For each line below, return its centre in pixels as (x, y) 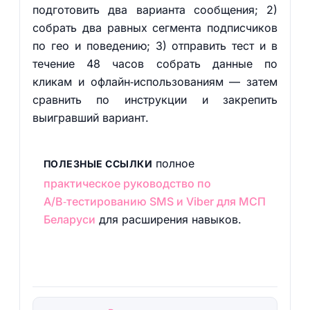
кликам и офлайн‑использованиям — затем (155, 82)
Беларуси (69, 219)
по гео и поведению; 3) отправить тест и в (155, 46)
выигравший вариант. (90, 118)
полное (174, 163)
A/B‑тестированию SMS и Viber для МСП (154, 201)
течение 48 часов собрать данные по (155, 64)
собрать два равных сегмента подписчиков (155, 28)
